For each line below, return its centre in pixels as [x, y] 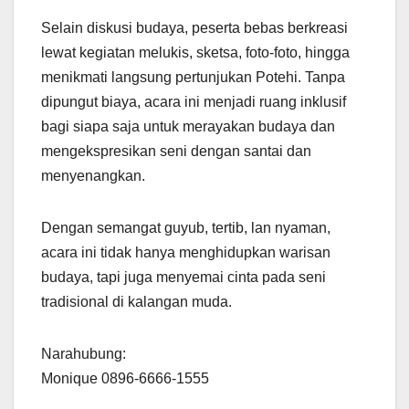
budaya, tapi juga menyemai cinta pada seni [184, 277]
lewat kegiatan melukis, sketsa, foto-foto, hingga [195, 52]
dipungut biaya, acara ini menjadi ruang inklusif [194, 101]
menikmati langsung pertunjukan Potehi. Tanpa [193, 77]
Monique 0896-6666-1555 [125, 378]
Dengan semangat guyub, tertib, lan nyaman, [186, 227]
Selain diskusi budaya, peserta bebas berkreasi [194, 27]
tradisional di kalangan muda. [136, 301]
